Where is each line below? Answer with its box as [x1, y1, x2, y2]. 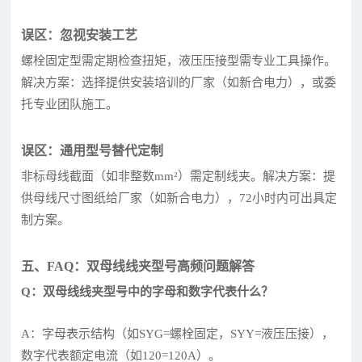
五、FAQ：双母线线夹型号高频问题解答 [21, 259, 255, 273]
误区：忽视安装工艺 [21, 27, 138, 42]
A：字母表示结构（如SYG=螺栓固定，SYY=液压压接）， [21, 326, 335, 340]
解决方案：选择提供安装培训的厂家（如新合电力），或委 [21, 75, 337, 89]
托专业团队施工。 [21, 97, 119, 111]
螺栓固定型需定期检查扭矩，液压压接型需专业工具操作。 [21, 53, 337, 67]
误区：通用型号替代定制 [21, 143, 164, 158]
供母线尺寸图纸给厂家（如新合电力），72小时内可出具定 [21, 191, 338, 204]
